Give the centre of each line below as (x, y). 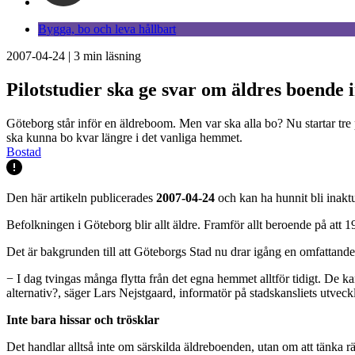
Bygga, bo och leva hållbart (107, 29)
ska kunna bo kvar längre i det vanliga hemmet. (124, 137)
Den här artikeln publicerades (81, 197)
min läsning (111, 56)
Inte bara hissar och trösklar (83, 319)
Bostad (24, 151)
